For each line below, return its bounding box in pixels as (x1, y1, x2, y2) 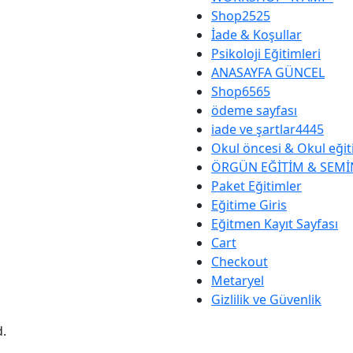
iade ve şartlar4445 (211, 120, 324, 138)
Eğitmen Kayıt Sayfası (211, 214, 338, 232)
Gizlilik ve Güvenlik (211, 290, 321, 308)
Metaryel (211, 271, 264, 289)
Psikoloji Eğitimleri (211, 44, 321, 62)
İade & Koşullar (211, 25, 302, 43)
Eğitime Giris (211, 195, 287, 214)
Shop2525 (211, 6, 270, 24)
